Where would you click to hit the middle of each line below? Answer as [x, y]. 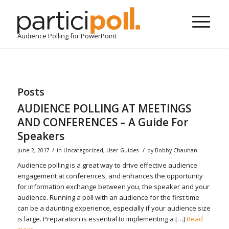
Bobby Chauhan [176, 150]
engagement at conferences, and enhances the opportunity [110, 176]
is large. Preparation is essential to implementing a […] [102, 219]
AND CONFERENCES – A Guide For [102, 122]
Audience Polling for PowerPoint [67, 36]
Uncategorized [83, 150]
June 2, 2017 [33, 150]
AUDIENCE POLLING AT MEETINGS [104, 108]
